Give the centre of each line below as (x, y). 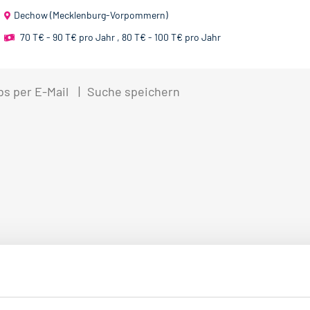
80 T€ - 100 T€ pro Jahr (171, 37)
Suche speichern (134, 92)
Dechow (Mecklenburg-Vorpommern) (91, 15)
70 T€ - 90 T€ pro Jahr (67, 37)
